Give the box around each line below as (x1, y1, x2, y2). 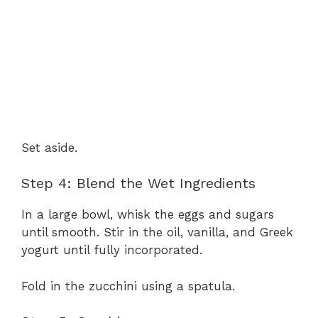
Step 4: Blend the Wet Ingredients (21, 175, 256, 192)
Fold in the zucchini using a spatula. (21, 278, 235, 293)
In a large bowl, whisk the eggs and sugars (21, 207, 274, 222)
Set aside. (21, 140, 77, 155)
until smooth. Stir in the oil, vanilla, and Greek (21, 225, 293, 240)
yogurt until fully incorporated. (21, 243, 202, 258)
